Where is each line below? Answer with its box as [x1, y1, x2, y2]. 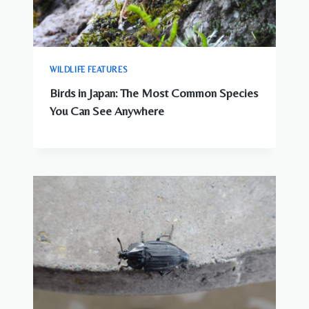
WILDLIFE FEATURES [50, 64, 128, 74]
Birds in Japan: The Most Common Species [50, 86, 258, 101]
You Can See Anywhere [50, 104, 164, 119]
